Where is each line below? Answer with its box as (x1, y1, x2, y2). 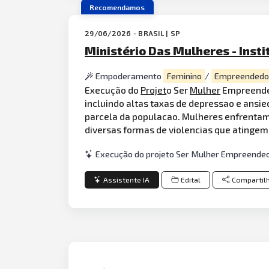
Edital (180, 175, 201, 184)
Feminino (166, 71, 202, 82)
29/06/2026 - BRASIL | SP (85, 29, 181, 38)
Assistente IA (103, 175, 150, 184)
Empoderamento (95, 71, 164, 82)
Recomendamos (89, 2, 145, 11)
